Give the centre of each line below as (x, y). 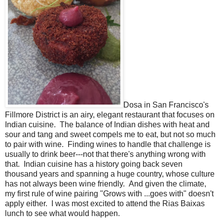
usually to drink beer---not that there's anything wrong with (105, 154)
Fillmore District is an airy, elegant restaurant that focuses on (110, 114)
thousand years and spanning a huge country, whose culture (110, 174)
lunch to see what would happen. (62, 213)
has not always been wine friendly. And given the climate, (106, 184)
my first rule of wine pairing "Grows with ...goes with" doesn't (109, 193)
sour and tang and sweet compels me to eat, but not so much (110, 134)
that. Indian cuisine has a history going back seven (94, 164)
